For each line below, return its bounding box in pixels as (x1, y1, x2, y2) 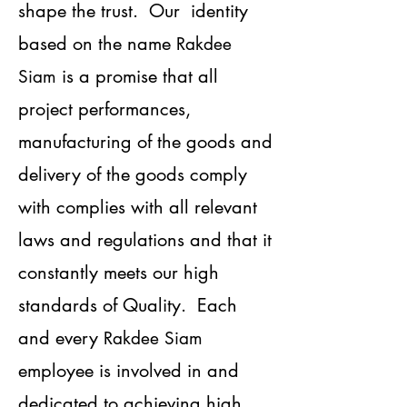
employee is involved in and (18, 359, 239, 383)
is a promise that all (56, 65, 218, 89)
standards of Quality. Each (18, 293, 237, 318)
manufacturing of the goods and (18, 130, 273, 154)
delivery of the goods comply (18, 163, 247, 187)
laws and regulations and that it (18, 228, 272, 253)
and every (18, 326, 104, 351)
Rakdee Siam (104, 327, 203, 351)
